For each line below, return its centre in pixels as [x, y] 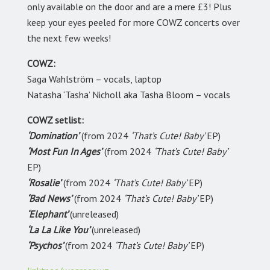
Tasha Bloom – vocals [185, 95]
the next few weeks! [70, 38]
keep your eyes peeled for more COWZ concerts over [133, 23]
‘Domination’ [53, 136]
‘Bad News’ [49, 199]
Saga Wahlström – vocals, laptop [94, 79]
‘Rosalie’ [44, 183]
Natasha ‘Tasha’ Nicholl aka [82, 95]
